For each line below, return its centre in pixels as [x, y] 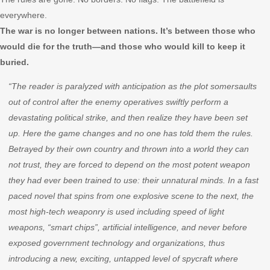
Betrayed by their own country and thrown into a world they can [129, 149]
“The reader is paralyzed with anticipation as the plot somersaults [133, 86]
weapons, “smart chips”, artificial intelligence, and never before [128, 227]
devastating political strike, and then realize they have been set [128, 118]
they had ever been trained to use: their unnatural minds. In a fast [133, 180]
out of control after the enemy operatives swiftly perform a [118, 102]
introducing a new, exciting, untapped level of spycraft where [123, 259]
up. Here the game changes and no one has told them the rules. [131, 133]
